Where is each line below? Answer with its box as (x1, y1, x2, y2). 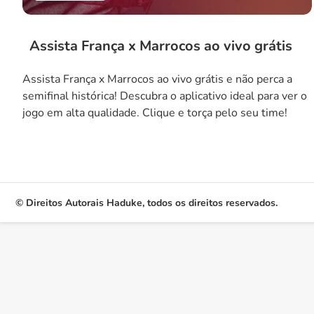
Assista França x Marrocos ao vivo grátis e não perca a (22, 71, 292, 87)
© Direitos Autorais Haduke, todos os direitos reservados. (15, 196, 278, 210)
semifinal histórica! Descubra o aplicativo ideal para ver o (22, 88, 307, 104)
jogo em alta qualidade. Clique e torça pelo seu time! (22, 105, 287, 121)
